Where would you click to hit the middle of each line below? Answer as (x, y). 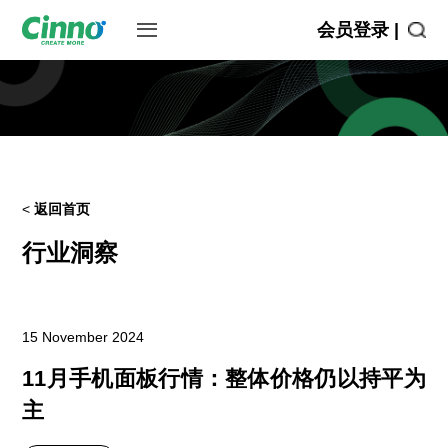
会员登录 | (357, 29)
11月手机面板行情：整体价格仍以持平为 (224, 378)
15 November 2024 (83, 336)
